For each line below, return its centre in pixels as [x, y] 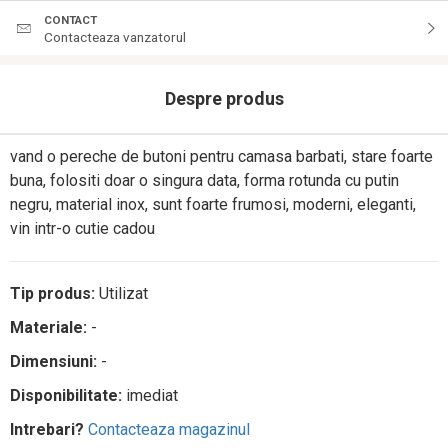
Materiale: [48, 327]
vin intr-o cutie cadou [82, 228]
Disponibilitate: [66, 395]
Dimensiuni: [53, 361]
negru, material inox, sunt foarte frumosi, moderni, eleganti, [213, 204]
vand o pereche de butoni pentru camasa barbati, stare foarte [221, 156]
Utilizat [121, 293]
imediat [150, 395]
